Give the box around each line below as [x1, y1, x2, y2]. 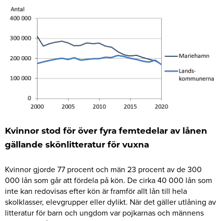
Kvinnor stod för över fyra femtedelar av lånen [5, 127, 207, 136]
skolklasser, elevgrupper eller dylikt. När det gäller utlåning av [5, 196, 216, 207]
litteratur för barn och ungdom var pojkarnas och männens [5, 207, 204, 218]
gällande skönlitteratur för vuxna [5, 141, 149, 150]
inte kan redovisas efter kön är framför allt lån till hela [5, 185, 187, 196]
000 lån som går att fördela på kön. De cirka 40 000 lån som [5, 174, 212, 185]
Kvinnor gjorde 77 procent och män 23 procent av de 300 [5, 163, 202, 175]
